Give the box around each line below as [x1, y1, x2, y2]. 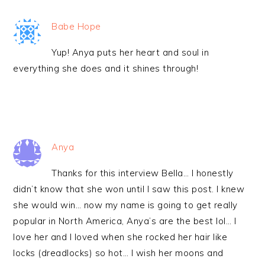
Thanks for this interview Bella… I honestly [51, 167, 234, 179]
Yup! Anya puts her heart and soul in [51, 47, 209, 58]
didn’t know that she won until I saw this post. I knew [13, 183, 245, 195]
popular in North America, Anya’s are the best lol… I [13, 215, 237, 227]
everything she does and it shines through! [13, 63, 199, 74]
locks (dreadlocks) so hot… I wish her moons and [13, 247, 224, 258]
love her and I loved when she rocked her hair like [13, 231, 228, 243]
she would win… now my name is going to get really [13, 199, 238, 211]
